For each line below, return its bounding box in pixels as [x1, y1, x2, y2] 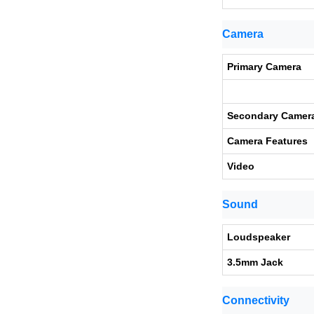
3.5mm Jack [227, 257, 283, 268]
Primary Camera [227, 61, 301, 72]
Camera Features [227, 135, 308, 146]
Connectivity [222, 294, 289, 306]
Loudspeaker [227, 231, 290, 243]
